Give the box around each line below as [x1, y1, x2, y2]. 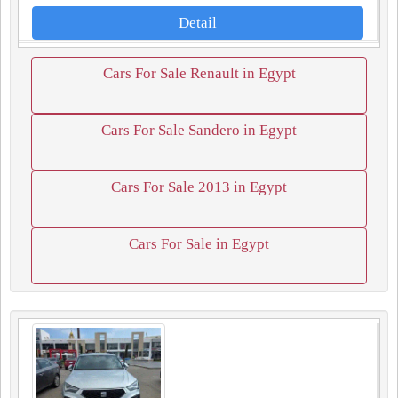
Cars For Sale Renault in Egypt [102, 65, 296, 82]
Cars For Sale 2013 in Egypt [111, 179, 287, 195]
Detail [179, 14, 217, 31]
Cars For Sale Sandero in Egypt [101, 122, 297, 139]
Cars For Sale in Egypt [129, 235, 269, 252]
